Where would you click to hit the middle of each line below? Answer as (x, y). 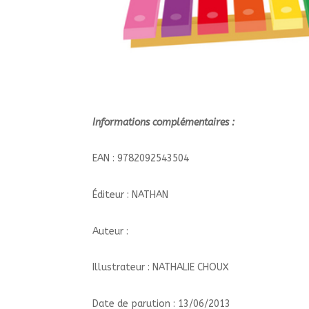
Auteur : (111, 231)
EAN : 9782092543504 (141, 159)
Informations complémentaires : (165, 122)
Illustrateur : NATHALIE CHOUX (161, 268)
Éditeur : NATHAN (131, 195)
